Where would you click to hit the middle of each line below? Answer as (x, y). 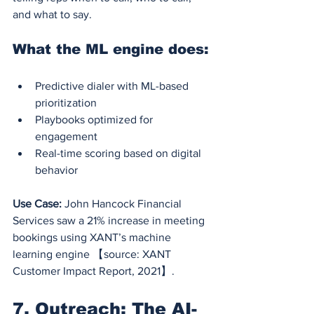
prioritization (66, 102)
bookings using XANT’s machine (93, 237)
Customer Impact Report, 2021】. (94, 271)
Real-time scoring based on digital (120, 153)
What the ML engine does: (111, 49)
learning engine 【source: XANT (93, 254)
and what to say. (52, 14)
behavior (56, 170)
